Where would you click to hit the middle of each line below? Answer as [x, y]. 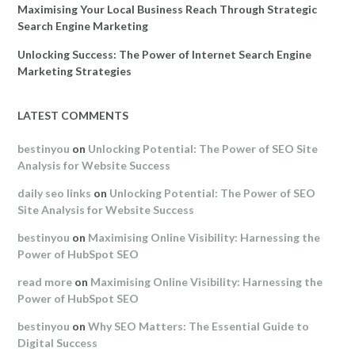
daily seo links [54, 193]
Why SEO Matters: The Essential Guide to [198, 326]
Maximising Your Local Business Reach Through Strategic [167, 9]
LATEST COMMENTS [73, 115]
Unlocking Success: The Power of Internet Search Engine [164, 54]
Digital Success [57, 342]
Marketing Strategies [74, 71]
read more [45, 281]
